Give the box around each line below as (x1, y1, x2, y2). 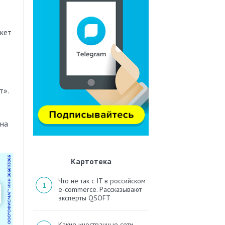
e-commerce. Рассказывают (58, 185, 142, 194)
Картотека (70, 156, 111, 167)
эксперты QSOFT (58, 193, 110, 203)
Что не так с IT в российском (58, 176, 146, 186)
